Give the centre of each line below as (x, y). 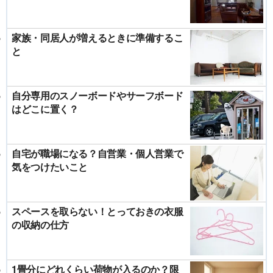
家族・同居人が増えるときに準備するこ (97, 37)
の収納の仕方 (40, 224)
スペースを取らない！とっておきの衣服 (97, 211)
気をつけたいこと (50, 166)
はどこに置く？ (45, 108)
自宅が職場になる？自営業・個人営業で (97, 153)
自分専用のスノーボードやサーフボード (97, 95)
